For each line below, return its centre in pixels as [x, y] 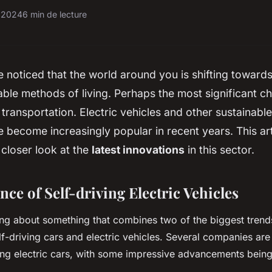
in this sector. [219, 149]
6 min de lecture [55, 15]
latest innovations [138, 149]
